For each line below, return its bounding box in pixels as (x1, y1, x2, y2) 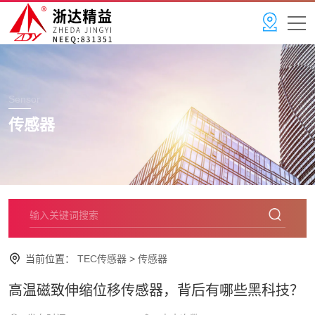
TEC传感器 (77, 253, 127, 264)
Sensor (8, 94, 40, 105)
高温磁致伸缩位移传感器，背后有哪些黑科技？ (8, 283, 304, 298)
